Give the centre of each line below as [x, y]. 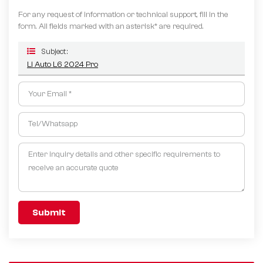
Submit [49, 213]
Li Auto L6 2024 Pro [63, 65]
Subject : [54, 52]
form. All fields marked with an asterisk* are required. [111, 27]
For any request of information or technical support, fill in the [123, 15]
